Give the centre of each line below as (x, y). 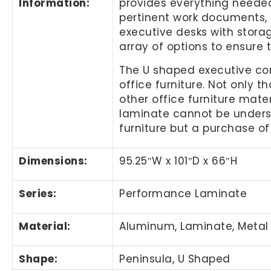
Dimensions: (53, 161)
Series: (38, 193)
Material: (45, 226)
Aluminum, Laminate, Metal (194, 226)
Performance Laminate (183, 193)
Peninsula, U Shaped (175, 259)
